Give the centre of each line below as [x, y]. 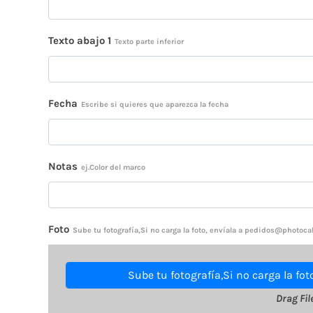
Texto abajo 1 [80, 41]
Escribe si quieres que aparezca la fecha [155, 104]
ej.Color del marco [113, 167]
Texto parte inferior [149, 42]
